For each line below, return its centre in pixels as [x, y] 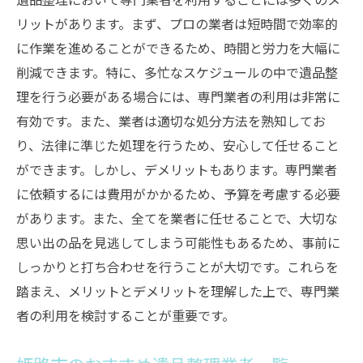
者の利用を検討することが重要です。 [126, 315]
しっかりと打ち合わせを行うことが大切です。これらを [177, 267]
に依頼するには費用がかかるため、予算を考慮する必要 [178, 194]
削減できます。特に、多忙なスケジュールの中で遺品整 [177, 72]
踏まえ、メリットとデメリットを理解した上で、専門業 [178, 291]
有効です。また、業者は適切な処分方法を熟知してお [171, 121]
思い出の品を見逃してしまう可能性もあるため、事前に [178, 242]
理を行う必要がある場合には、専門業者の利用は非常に [178, 96]
